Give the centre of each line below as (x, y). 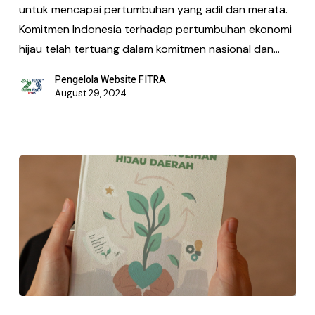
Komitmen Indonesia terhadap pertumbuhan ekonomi (155, 30)
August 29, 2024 (90, 94)
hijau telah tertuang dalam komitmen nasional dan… (149, 49)
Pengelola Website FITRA (110, 80)
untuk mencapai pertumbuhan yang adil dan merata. (153, 10)
